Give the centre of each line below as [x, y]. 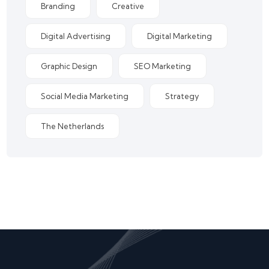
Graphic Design [69, 66]
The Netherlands [73, 126]
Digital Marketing [180, 36]
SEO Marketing [163, 66]
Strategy [182, 96]
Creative [128, 6]
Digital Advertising [76, 36]
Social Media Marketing [85, 96]
